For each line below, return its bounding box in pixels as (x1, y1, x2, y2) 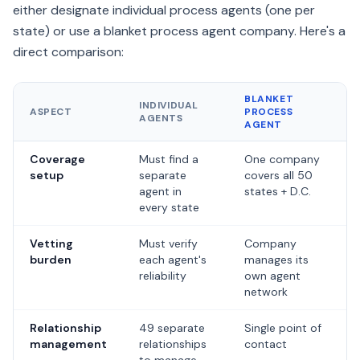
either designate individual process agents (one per (13, 2, 315, 18)
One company (244, 152, 320, 166)
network (244, 284, 288, 299)
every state (139, 200, 199, 215)
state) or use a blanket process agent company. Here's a (13, 22, 346, 39)
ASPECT (30, 105, 72, 118)
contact (244, 337, 287, 351)
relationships (139, 337, 207, 351)
